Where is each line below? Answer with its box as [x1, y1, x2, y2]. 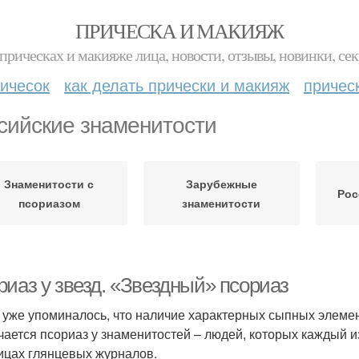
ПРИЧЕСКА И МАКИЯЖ [75, 17, 284, 44]
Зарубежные [185, 175, 257, 192]
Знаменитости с [4, 175, 95, 192]
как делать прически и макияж [64, 73, 289, 96]
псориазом [18, 195, 80, 211]
